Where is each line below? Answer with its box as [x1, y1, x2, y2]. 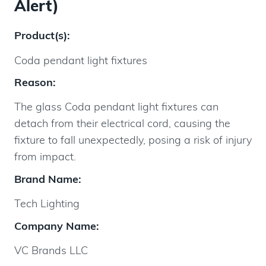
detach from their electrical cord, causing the [14, 116, 230, 131]
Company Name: [14, 218, 99, 233]
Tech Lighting [14, 197, 80, 211]
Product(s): [14, 28, 70, 43]
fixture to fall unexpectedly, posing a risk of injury [14, 133, 252, 147]
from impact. [14, 150, 76, 164]
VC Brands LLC [14, 243, 88, 257]
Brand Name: [14, 172, 81, 186]
